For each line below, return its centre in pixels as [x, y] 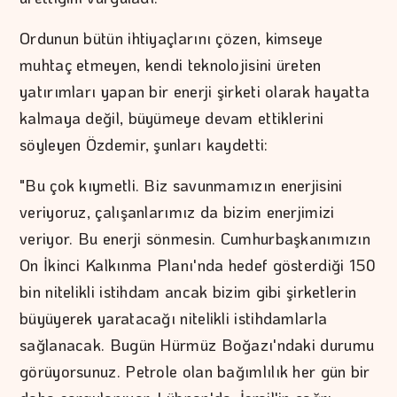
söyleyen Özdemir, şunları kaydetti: [144, 144]
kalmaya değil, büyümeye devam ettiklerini [172, 117]
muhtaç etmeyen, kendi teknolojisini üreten [171, 64]
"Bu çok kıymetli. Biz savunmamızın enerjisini [181, 185]
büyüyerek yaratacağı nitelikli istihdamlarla [174, 318]
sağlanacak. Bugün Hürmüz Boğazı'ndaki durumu [197, 344]
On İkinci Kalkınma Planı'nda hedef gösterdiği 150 [198, 265]
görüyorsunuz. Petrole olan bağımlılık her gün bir [195, 371]
